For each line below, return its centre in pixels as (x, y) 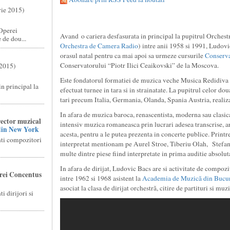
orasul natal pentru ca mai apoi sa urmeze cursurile (132, 55)
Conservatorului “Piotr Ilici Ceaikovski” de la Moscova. (139, 65)
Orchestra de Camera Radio (99, 46)
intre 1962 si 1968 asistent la (101, 178)
